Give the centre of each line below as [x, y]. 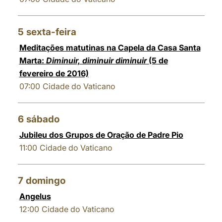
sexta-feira [51, 32]
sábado [43, 119]
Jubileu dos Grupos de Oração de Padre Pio [101, 135]
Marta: [32, 60]
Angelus [35, 196]
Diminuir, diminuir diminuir [97, 60]
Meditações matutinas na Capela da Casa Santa [110, 48]
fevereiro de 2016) [54, 73]
